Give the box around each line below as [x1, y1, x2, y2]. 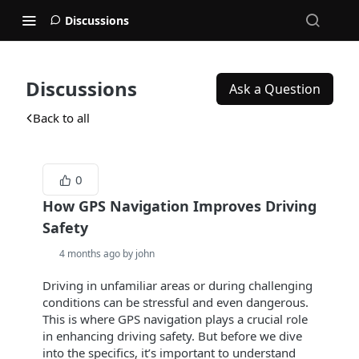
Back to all [33, 110, 90, 126]
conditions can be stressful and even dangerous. [42, 294, 309, 310]
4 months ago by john [59, 247, 155, 260]
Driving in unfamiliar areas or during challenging [42, 277, 313, 293]
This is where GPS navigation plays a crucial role [42, 311, 308, 327]
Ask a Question [229, 80, 321, 98]
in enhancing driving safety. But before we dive [42, 328, 302, 344]
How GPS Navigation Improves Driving [42, 196, 317, 216]
